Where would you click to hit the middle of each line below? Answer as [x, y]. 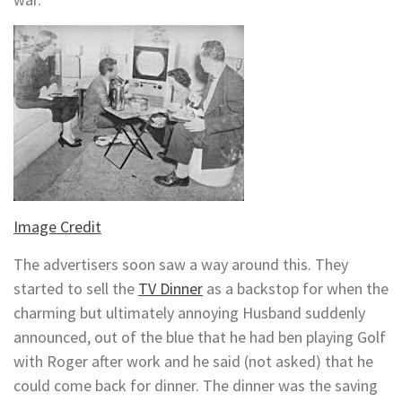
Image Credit [57, 227]
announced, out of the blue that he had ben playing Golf [200, 337]
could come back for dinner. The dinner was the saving [196, 386]
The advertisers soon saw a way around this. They [181, 265]
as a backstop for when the [296, 289]
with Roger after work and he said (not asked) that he [193, 362]
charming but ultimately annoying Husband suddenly [189, 313]
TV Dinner [170, 289]
